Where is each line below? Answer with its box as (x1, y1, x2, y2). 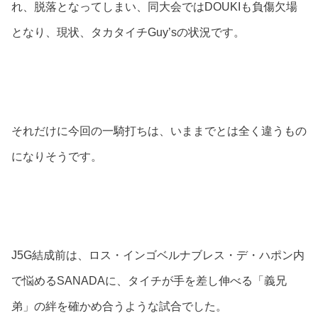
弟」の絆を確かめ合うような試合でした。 (11, 300, 227, 313)
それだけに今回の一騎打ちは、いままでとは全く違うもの (11, 124, 307, 137)
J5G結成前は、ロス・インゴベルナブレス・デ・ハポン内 (11, 249, 305, 262)
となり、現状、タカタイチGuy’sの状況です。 (11, 26, 245, 38)
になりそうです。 (11, 150, 102, 163)
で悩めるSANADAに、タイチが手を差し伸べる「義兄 (11, 275, 287, 287)
